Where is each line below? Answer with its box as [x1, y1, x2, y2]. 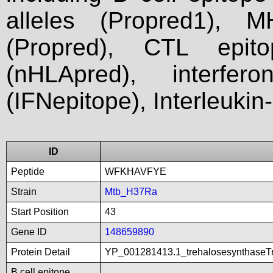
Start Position [11, 207, 69, 217]
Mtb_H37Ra [105, 186, 157, 197]
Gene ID [11, 227, 47, 237]
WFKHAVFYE [105, 166, 166, 177]
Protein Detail [11, 247, 70, 257]
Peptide [11, 166, 44, 177]
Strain [11, 186, 37, 197]
